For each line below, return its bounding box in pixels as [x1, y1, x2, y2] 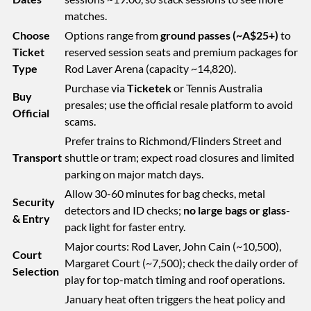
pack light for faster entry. [65, 219, 185, 233]
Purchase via [65, 81, 127, 94]
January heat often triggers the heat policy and [65, 292, 285, 305]
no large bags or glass [183, 203, 286, 217]
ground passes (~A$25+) [160, 28, 280, 42]
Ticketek [127, 81, 171, 94]
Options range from [65, 28, 160, 42]
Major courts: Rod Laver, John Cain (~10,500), [65, 239, 281, 253]
